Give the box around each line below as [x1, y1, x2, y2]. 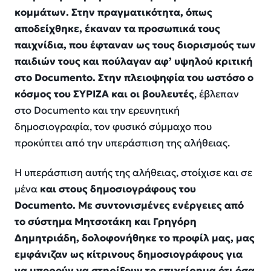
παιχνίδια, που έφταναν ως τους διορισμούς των [15, 39, 256, 52]
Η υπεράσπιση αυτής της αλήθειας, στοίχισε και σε [15, 166, 252, 179]
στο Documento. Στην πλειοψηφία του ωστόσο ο [15, 71, 253, 85]
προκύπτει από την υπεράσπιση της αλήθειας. [15, 137, 230, 150]
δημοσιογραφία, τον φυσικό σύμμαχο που [15, 120, 212, 134]
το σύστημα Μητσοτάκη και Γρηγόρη [15, 215, 197, 228]
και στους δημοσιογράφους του [40, 182, 196, 195]
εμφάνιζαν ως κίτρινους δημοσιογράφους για [15, 247, 243, 261]
